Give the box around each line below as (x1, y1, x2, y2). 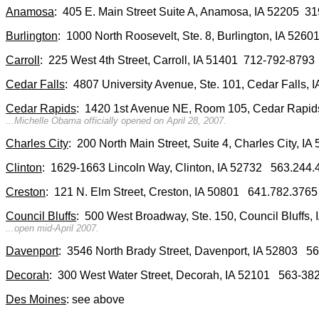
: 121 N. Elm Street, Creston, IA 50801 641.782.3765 (46, 186, 318, 198)
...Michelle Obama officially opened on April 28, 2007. (6, 115, 226, 126)
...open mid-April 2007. (6, 223, 99, 234)
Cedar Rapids (6, 103, 76, 115)
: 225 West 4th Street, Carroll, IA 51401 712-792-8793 (40, 54, 315, 66)
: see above (66, 293, 125, 305)
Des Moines (6, 293, 66, 305)
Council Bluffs (6, 210, 76, 222)
